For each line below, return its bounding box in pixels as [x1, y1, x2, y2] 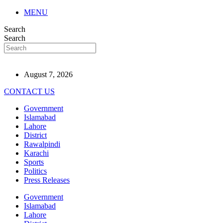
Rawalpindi [24, 140, 60, 148]
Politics [24, 167, 47, 175]
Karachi [24, 149, 49, 157]
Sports [24, 158, 44, 166]
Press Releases [24, 176, 70, 184]
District [24, 131, 47, 139]
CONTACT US [4, 87, 55, 96]
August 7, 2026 [24, 70, 73, 79]
